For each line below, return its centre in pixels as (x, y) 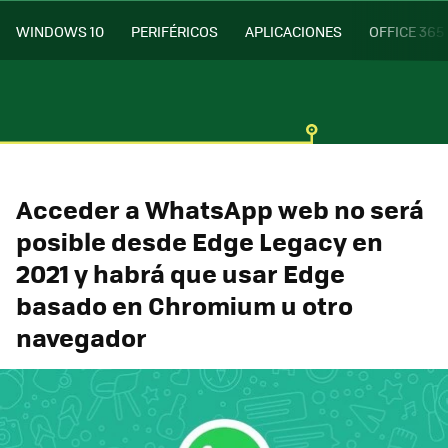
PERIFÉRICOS (174, 30)
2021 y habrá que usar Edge (180, 272)
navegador (81, 336)
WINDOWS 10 (60, 30)
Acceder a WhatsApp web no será (220, 208)
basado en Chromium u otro (184, 304)
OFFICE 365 (406, 30)
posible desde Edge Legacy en (199, 240)
